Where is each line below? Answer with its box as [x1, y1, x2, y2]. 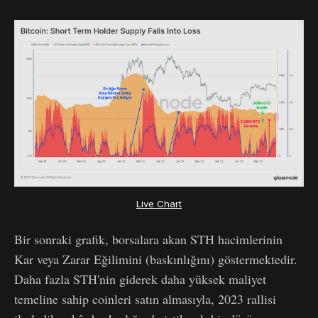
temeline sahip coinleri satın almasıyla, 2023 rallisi [14, 290, 276, 308]
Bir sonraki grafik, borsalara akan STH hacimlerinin [14, 231, 283, 248]
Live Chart [136, 198, 182, 210]
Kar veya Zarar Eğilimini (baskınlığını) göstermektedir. [14, 251, 297, 268]
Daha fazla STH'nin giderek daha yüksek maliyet [14, 270, 266, 288]
